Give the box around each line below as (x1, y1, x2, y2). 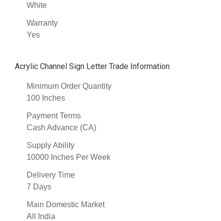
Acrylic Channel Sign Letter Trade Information (15, 62, 170, 72)
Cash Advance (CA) (27, 123, 96, 132)
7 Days (27, 183, 51, 191)
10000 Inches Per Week (27, 153, 110, 162)
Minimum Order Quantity (27, 82, 111, 91)
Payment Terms (27, 111, 81, 120)
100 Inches (27, 94, 65, 103)
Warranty (27, 19, 58, 28)
